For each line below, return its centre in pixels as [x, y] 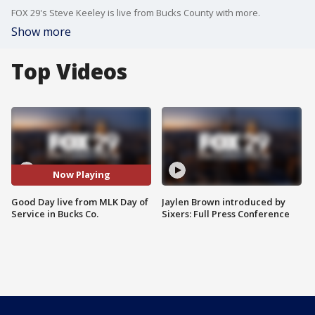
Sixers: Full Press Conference [226, 213]
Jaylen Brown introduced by [224, 201]
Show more [41, 32]
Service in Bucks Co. [55, 213]
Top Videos [69, 71]
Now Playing [81, 175]
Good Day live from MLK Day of [80, 201]
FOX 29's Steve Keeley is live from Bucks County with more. [136, 13]
